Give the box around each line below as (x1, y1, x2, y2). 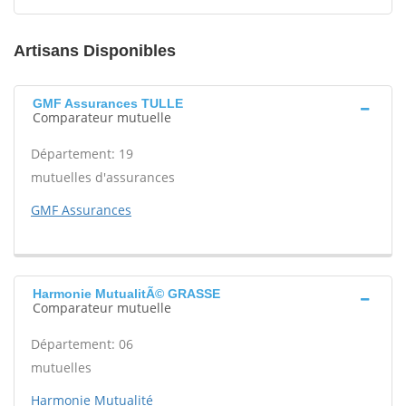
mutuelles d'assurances (31, 169, 175, 186)
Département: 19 (31, 145, 133, 162)
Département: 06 (31, 335, 133, 353)
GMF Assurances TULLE (33, 96, 183, 111)
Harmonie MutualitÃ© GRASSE (33, 286, 220, 301)
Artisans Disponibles (14, 42, 176, 60)
